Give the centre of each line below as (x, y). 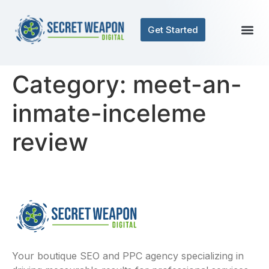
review (50, 142)
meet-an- (187, 84)
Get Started (173, 30)
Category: (72, 84)
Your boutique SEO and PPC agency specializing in (128, 256)
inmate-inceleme (109, 113)
